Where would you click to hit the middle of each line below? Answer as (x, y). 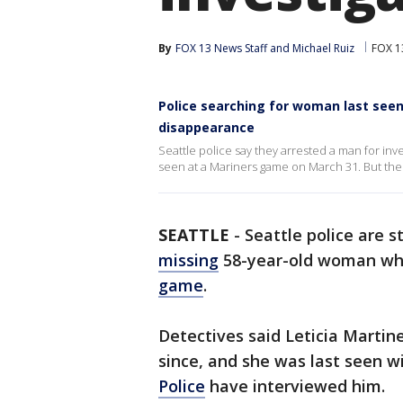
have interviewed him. (295, 386)
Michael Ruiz (323, 48)
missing (188, 260)
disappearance (206, 127)
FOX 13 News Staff (221, 48)
